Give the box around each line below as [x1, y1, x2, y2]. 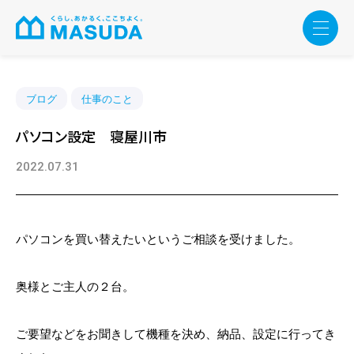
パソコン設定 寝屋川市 [16, 126, 167, 146]
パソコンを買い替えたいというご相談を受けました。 [16, 230, 300, 247]
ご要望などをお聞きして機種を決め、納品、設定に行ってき [16, 325, 336, 341]
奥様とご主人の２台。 [16, 277, 134, 294]
